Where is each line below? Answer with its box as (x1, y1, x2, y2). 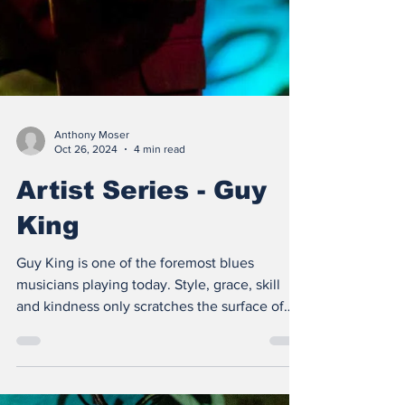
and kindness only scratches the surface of (16, 352, 284, 368)
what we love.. (16, 373, 108, 390)
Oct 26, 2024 (54, 197, 118, 211)
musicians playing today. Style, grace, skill (16, 330, 280, 346)
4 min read (134, 197, 185, 211)
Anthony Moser (54, 182, 129, 195)
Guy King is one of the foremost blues (16, 308, 254, 325)
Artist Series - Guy (16, 230, 267, 259)
